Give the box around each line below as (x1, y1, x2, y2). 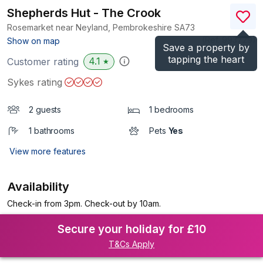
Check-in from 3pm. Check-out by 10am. (7, 198, 161, 208)
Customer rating (7, 56, 79, 68)
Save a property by (163, 42, 249, 53)
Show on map (7, 36, 60, 46)
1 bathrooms (29, 126, 75, 136)
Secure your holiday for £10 (57, 222, 206, 236)
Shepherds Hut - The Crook (7, 6, 161, 20)
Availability (8, 180, 70, 194)
